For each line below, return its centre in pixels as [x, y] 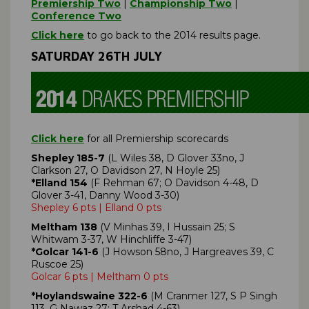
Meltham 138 [64, 227]
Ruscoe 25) [57, 264]
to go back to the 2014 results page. [174, 35]
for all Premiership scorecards [160, 138]
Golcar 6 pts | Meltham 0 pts [100, 276]
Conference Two [76, 16]
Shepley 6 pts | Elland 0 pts [96, 207]
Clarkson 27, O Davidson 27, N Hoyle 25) [126, 170]
